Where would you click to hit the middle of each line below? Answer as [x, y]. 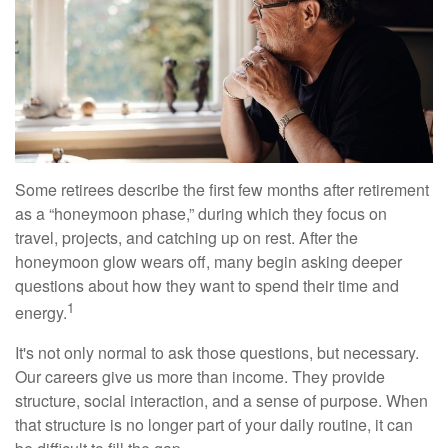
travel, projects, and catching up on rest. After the [186, 238]
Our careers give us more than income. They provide [200, 376]
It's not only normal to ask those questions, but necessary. [217, 352]
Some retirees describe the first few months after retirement [222, 190]
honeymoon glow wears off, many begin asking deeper [208, 262]
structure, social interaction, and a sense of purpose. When [221, 400]
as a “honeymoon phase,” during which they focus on [201, 214]
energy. [41, 313]
